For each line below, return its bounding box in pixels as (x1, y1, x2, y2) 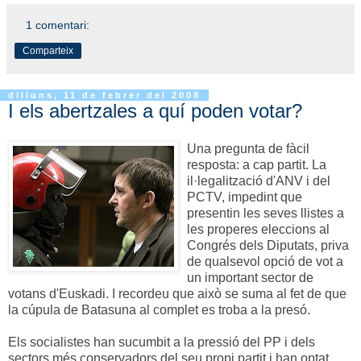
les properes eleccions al (187, 222, 330, 237)
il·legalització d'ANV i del (187, 174, 330, 189)
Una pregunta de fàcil (187, 142, 309, 156)
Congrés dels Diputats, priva (187, 239, 349, 253)
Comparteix (23, 44, 73, 56)
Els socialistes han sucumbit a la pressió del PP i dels (8, 335, 315, 350)
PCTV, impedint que (187, 190, 302, 205)
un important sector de (187, 271, 313, 285)
